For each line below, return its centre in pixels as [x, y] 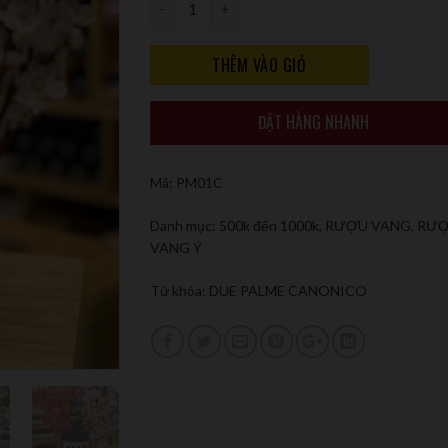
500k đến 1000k [268, 225]
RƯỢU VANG [367, 225]
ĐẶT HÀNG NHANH [313, 121]
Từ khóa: [179, 290]
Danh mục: [184, 225]
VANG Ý [175, 247]
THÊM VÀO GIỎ [259, 64]
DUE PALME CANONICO [287, 290]
